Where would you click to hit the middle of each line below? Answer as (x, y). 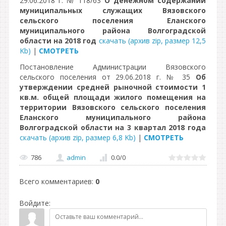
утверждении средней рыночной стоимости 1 (113, 87)
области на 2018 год (58, 41)
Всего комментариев (55, 181)
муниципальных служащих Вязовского (113, 10)
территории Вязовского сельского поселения (113, 107)
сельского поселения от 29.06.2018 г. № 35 (108, 77)
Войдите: (35, 203)
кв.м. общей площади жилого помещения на (113, 97)
